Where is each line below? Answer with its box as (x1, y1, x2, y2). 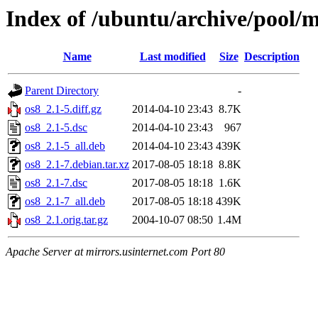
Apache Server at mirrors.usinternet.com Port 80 (6, 246, 225, 258)
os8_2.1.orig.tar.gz (25, 214, 108, 226)
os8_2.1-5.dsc (25, 121, 87, 134)
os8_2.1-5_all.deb (25, 140, 105, 153)
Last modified (139, 50, 206, 63)
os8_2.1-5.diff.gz (25, 103, 102, 116)
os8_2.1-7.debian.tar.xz (25, 158, 129, 171)
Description (244, 50, 300, 63)
